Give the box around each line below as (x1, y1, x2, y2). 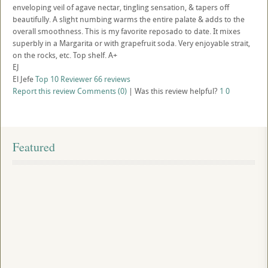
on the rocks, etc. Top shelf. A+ (13, 50, 117, 60)
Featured (13, 139, 55, 155)
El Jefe (13, 74, 33, 84)
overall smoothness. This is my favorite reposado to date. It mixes (13, 26, 240, 36)
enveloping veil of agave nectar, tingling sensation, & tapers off (13, 2, 229, 13)
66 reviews (94, 74, 130, 84)
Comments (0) (77, 86, 127, 96)
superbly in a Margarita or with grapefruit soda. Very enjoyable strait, (13, 38, 250, 48)
